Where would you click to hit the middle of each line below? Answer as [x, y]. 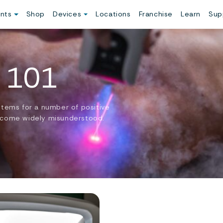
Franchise [156, 14]
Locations [113, 14]
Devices [68, 14]
